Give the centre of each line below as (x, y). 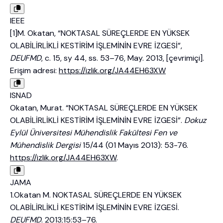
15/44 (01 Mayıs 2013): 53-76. (134, 145)
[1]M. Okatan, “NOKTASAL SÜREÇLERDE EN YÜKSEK (100, 33)
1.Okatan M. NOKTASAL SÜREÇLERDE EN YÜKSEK (96, 195)
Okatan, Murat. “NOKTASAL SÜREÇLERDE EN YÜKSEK (104, 108)
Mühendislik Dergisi (45, 145)
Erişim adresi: (34, 71)
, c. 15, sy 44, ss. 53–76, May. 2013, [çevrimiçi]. (123, 58)
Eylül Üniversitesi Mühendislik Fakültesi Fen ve (94, 133)
